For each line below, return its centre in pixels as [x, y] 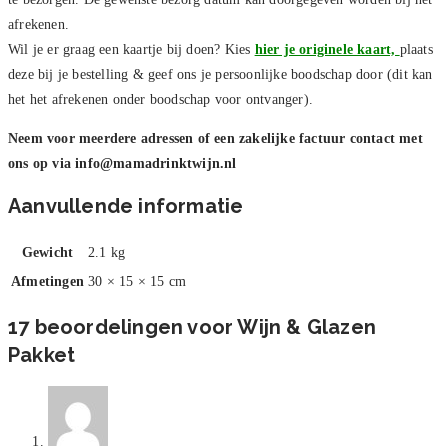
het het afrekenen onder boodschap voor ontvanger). [161, 99]
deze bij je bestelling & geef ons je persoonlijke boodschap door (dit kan [220, 74]
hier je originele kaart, [327, 49]
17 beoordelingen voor [123, 327]
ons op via [42, 163]
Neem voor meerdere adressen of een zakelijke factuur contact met [215, 138]
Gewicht [47, 252]
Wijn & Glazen [307, 327]
